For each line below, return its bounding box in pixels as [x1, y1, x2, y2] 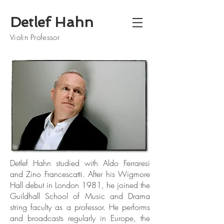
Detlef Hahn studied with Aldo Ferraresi [10, 157, 150, 168]
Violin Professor [10, 32, 59, 42]
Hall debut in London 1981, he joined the [10, 179, 150, 190]
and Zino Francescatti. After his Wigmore [10, 168, 150, 179]
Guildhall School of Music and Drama [10, 190, 150, 201]
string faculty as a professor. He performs [10, 201, 150, 212]
